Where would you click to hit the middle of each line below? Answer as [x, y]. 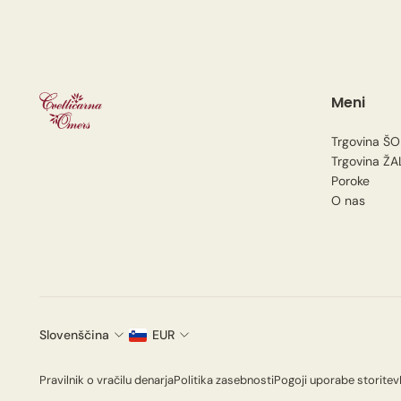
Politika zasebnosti [224, 380]
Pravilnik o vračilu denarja [107, 380]
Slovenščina [74, 335]
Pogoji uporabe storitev [337, 380]
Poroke [350, 181]
